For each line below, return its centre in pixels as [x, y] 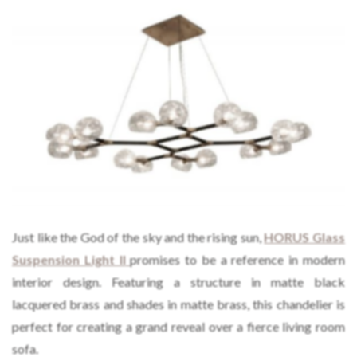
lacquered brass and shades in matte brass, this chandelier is [178, 304]
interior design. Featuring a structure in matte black [178, 281]
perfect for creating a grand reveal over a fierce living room [178, 326]
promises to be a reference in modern [238, 259]
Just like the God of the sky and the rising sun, [138, 237]
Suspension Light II [69, 259]
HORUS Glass [305, 237]
